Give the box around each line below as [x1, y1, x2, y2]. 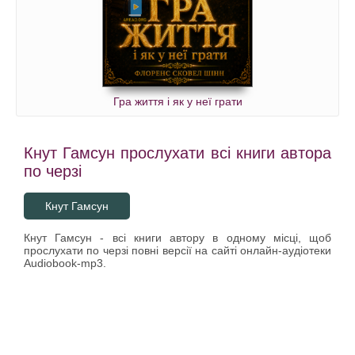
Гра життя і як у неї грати [113, 94, 242, 108]
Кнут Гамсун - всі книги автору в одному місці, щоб [24, 231, 331, 244]
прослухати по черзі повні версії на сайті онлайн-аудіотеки [24, 243, 331, 257]
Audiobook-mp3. [24, 256, 106, 269]
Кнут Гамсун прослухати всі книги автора [24, 143, 331, 162]
